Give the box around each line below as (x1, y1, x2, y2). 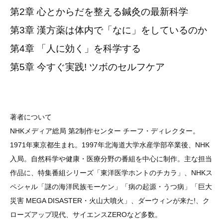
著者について (9, 113, 52, 121)
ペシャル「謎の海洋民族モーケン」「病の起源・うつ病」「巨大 (9, 183, 212, 191)
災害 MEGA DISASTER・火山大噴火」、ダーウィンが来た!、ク (9, 197, 210, 205)
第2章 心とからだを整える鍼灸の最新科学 (9, 6, 188, 17)
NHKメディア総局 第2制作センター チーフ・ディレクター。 (9, 127, 200, 135)
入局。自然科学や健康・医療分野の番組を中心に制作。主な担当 (9, 155, 212, 163)
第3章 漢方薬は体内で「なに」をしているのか (9, 25, 207, 36)
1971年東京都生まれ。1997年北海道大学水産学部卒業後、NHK (9, 141, 210, 149)
